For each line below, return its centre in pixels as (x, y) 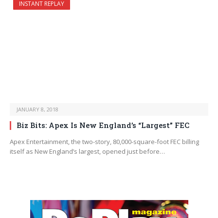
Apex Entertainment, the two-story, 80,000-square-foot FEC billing (104, 142)
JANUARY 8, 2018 (37, 109)
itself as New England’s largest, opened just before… (87, 152)
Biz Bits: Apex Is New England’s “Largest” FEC (103, 125)
